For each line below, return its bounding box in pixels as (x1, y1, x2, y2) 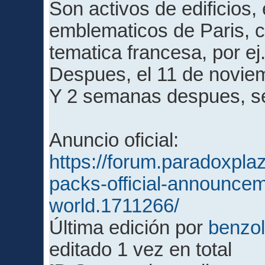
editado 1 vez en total (49, 239, 232, 261)
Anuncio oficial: (49, 130, 179, 151)
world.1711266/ (49, 195, 180, 217)
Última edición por (49, 217, 209, 239)
